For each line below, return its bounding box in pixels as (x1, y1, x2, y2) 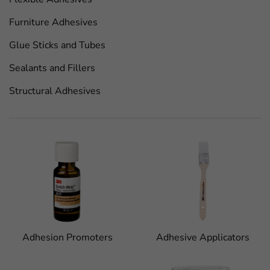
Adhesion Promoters (22, 231, 113, 244)
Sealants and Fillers (9, 61, 95, 75)
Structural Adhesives (9, 84, 101, 98)
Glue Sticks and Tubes (9, 39, 105, 52)
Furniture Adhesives (9, 16, 98, 29)
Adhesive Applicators (155, 231, 250, 244)
